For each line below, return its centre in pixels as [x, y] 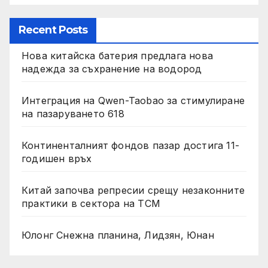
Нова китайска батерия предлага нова [117, 56]
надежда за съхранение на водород [112, 69]
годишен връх [57, 159]
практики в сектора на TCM [91, 204]
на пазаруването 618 [73, 114]
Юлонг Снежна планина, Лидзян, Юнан [118, 235]
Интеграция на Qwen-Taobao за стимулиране [133, 101]
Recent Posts [53, 30]
